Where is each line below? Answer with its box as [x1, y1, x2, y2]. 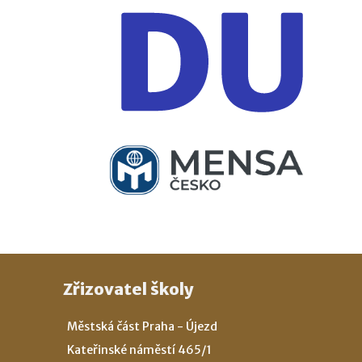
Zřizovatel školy [63, 278, 194, 299]
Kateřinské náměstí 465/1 [66, 342, 212, 357]
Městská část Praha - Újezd [66, 318, 217, 334]
